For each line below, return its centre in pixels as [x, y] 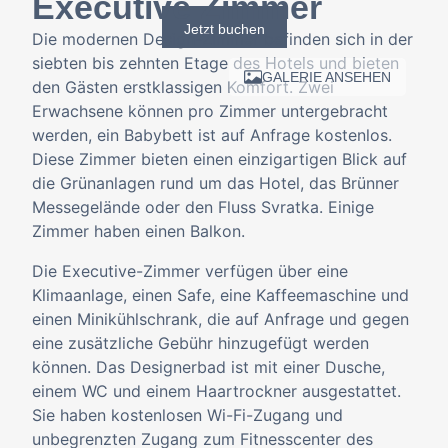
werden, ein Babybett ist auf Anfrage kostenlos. [212, 135]
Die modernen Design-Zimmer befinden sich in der [222, 39]
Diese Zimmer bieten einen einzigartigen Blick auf [219, 159]
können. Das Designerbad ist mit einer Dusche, [208, 367]
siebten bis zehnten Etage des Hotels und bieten [215, 63]
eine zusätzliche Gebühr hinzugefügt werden [200, 343]
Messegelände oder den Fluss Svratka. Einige [203, 207]
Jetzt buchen [224, 29]
